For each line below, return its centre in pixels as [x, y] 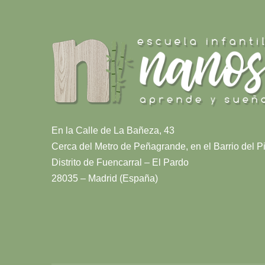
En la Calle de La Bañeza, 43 [113, 130]
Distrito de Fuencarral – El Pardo [120, 162]
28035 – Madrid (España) [105, 178]
